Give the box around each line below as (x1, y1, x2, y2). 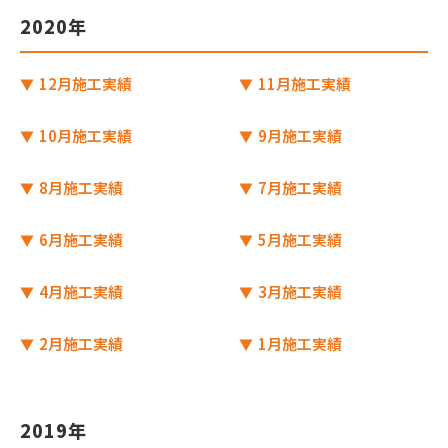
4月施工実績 (36, 281, 123, 302)
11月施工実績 (255, 73, 351, 94)
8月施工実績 (36, 177, 123, 198)
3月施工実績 (255, 281, 342, 302)
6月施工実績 (36, 229, 123, 250)
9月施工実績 (255, 125, 342, 146)
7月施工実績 (255, 177, 342, 198)
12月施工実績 (36, 73, 132, 94)
